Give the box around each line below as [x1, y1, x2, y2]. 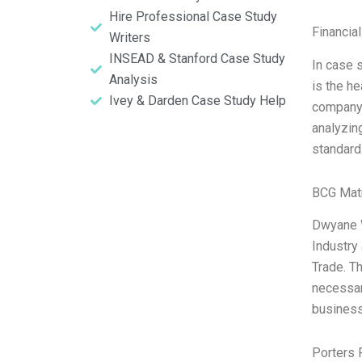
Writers [108, 30, 150, 45]
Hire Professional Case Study [108, 9, 277, 24]
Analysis [108, 72, 158, 87]
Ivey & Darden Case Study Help [108, 93, 286, 108]
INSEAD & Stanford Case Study [108, 51, 285, 66]
